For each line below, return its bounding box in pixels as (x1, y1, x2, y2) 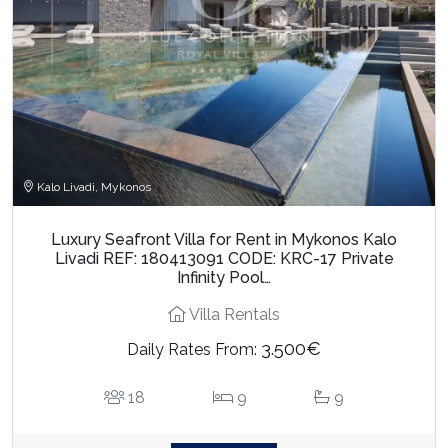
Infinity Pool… (177, 267, 271, 287)
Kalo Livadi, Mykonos (34, 179, 151, 194)
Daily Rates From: (127, 339, 261, 359)
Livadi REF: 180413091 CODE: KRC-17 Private (54, 248, 394, 268)
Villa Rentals (186, 304, 280, 324)
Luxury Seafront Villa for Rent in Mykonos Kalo (51, 229, 397, 249)
